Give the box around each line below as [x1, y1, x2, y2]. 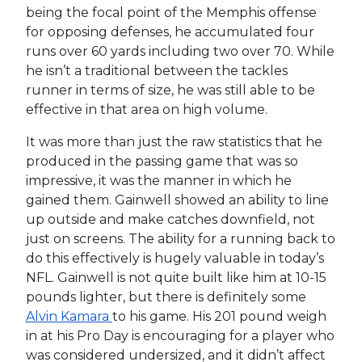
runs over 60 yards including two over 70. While [25, 43, 335, 59]
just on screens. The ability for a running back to [25, 230, 335, 246]
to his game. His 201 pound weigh [112, 308, 326, 324]
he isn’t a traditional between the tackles [25, 62, 288, 78]
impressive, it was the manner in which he [25, 172, 292, 188]
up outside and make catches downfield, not [25, 211, 315, 227]
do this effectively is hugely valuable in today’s [25, 250, 324, 266]
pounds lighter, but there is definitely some [25, 288, 306, 305]
